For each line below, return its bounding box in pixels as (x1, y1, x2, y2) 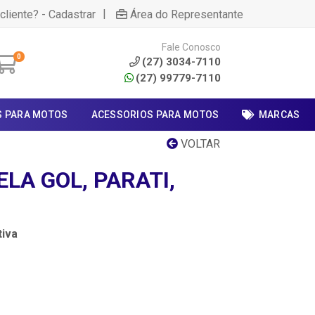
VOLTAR (178, 137, 220, 150)
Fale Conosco (162, 41, 221, 53)
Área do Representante (130, 7, 243, 21)
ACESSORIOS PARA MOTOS (91, 109, 219, 120)
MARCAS (258, 109, 300, 120)
